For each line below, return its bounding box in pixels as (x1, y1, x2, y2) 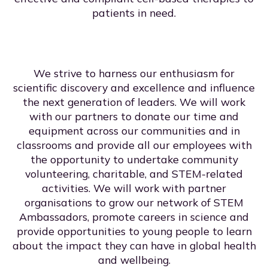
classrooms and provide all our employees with (16, 138, 252, 152)
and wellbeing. (98, 253, 170, 267)
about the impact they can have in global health (12, 239, 256, 252)
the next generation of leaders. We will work (23, 95, 245, 109)
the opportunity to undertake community (30, 153, 238, 166)
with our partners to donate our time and (29, 109, 239, 123)
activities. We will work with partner (42, 181, 226, 195)
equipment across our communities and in (28, 124, 240, 138)
